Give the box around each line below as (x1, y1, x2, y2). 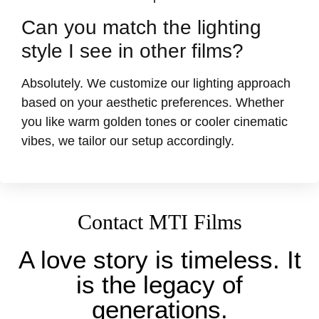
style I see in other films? (21, 40, 244, 63)
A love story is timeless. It (18, 245, 301, 273)
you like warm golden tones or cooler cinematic (21, 115, 288, 130)
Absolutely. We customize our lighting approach (21, 76, 291, 91)
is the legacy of (76, 270, 243, 298)
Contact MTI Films (77, 209, 242, 234)
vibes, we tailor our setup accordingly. (21, 134, 234, 149)
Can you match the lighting (21, 16, 261, 39)
